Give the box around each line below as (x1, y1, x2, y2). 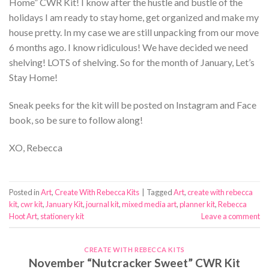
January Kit (46, 199, 83, 209)
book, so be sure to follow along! (9, 113, 143, 125)
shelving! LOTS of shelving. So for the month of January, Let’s (9, 56, 255, 68)
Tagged (147, 187, 174, 197)
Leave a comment (201, 211, 260, 221)
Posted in (9, 187, 41, 197)
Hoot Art (9, 211, 37, 221)
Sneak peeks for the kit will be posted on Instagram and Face (9, 98, 256, 110)
